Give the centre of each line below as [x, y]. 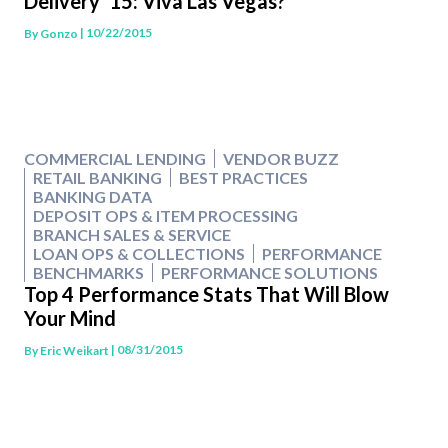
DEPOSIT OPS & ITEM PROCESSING [165, 216]
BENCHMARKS [88, 273]
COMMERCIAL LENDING [115, 159]
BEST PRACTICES [243, 178]
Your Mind [70, 318]
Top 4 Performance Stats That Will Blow [206, 294]
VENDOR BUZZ [281, 159]
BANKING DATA [92, 197]
